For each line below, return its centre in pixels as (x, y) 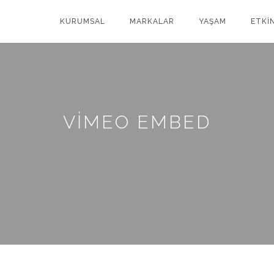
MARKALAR (152, 21)
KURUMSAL (83, 21)
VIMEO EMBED (137, 122)
